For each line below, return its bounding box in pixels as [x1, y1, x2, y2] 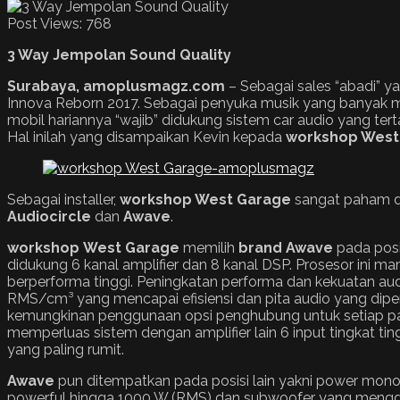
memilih [179, 238, 238, 256]
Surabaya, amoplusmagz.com [7, 77, 225, 95]
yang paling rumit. [7, 340, 124, 358]
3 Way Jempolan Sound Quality [7, 46, 231, 63]
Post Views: [7, 14, 82, 32]
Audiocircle [7, 207, 91, 225]
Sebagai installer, [7, 190, 120, 208]
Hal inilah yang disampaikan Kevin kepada [7, 128, 286, 146]
